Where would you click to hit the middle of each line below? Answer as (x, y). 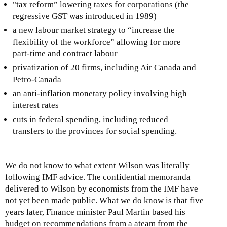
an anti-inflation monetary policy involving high (100, 93)
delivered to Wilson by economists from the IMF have (102, 189)
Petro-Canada (37, 79)
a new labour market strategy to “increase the (94, 30)
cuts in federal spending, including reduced (90, 119)
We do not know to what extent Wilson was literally (97, 166)
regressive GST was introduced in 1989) (85, 16)
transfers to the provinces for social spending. (95, 131)
